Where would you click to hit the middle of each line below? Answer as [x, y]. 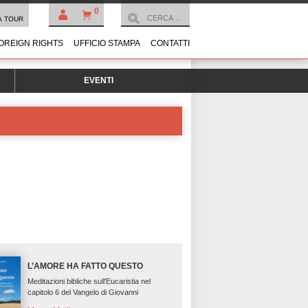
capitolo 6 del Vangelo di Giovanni [83, 293]
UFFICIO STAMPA [107, 43]
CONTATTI [170, 43]
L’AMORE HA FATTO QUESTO [86, 266]
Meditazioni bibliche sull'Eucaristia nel [89, 282]
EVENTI [98, 80]
